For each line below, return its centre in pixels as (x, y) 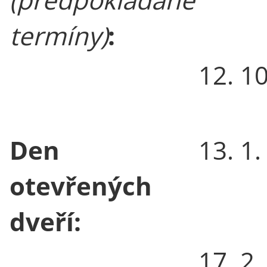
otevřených (81, 185)
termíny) (59, 35)
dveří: (45, 221)
